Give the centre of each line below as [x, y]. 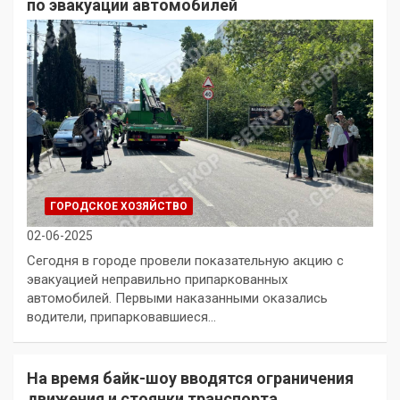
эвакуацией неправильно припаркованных [157, 280]
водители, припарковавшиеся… [121, 317]
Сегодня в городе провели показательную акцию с [185, 261]
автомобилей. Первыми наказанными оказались [177, 299]
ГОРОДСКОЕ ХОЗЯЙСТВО [119, 207]
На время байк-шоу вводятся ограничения [190, 379]
